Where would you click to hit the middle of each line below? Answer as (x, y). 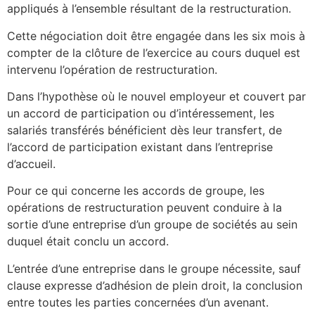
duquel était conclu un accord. (88, 242)
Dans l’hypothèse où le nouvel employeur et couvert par (156, 96)
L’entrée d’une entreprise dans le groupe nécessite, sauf (154, 268)
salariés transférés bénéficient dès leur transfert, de (144, 130)
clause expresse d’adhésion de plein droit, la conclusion (155, 285)
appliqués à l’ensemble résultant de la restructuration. (149, 9)
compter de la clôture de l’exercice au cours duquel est (154, 52)
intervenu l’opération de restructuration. (112, 69)
